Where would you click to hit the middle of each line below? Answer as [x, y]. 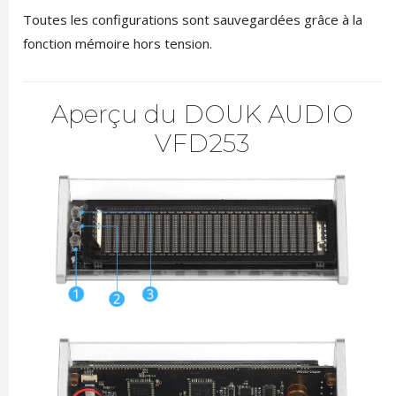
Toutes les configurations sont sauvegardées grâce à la [192, 19]
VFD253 [202, 143]
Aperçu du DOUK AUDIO [202, 114]
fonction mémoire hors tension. [117, 43]
